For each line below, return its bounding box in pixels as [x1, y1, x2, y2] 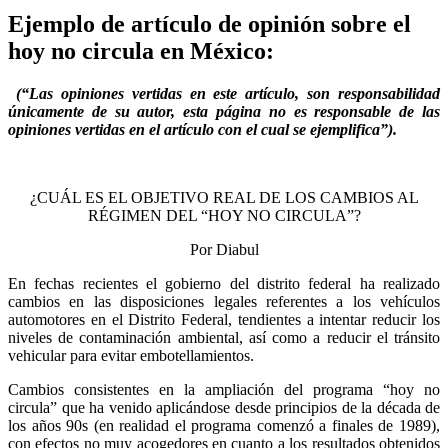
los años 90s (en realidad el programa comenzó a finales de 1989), [8, 417, 440, 435]
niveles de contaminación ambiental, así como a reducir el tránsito [8, 329, 440, 347]
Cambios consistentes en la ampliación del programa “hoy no [8, 381, 440, 399]
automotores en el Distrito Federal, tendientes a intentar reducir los [8, 311, 440, 329]
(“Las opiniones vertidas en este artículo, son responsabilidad [8, 85, 440, 103]
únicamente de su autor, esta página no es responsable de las [8, 103, 440, 121]
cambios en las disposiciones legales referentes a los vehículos [8, 293, 440, 311]
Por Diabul [189, 241, 259, 259]
